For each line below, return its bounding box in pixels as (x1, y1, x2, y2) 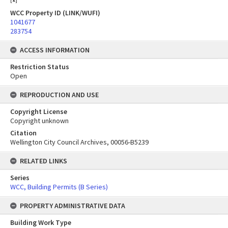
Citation (10, 128, 37, 137)
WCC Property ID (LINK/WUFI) (10, 8, 100, 17)
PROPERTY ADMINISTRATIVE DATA (20, 201, 125, 210)
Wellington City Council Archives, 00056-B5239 (10, 137, 149, 147)
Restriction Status (10, 62, 69, 71)
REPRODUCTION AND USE (20, 90, 99, 99)
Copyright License (10, 107, 67, 116)
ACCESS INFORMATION (20, 45, 90, 54)
